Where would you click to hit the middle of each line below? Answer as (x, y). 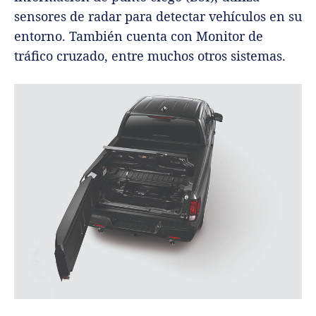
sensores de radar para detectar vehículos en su (158, 16)
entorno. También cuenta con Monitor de (139, 36)
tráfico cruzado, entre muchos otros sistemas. (150, 55)
